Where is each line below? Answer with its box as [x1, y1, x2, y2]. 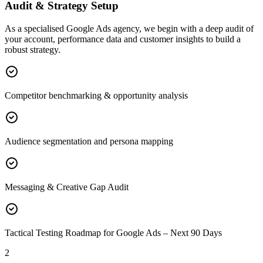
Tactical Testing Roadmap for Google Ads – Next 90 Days [5, 227, 222, 238]
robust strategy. [5, 44, 60, 55]
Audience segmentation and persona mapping [5, 136, 173, 146]
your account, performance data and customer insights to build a [5, 33, 241, 44]
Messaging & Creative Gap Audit [5, 181, 129, 192]
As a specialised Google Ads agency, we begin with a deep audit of [5, 23, 254, 33]
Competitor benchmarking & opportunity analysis [5, 90, 188, 100]
